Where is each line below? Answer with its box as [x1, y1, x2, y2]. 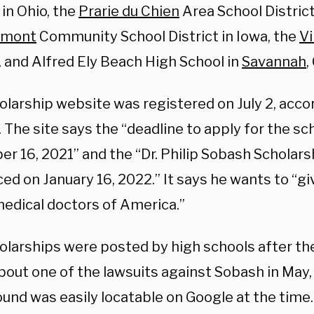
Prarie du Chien [78, 3, 179, 20]
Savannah [242, 53, 306, 70]
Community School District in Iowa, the [36, 28, 299, 45]
